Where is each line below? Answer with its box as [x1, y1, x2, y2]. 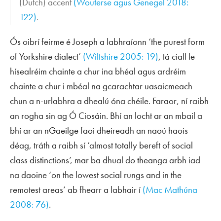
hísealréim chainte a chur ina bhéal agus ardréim [10, 65, 186, 78]
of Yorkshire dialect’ [10, 50, 83, 63]
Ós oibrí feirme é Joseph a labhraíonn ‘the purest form [10, 36, 205, 48]
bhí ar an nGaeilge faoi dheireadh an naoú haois [10, 124, 188, 137]
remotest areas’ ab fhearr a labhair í [10, 184, 143, 196]
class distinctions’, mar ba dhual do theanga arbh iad [10, 154, 200, 167]
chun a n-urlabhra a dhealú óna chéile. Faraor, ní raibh [10, 95, 209, 108]
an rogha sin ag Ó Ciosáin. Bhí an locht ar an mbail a [10, 110, 202, 122]
